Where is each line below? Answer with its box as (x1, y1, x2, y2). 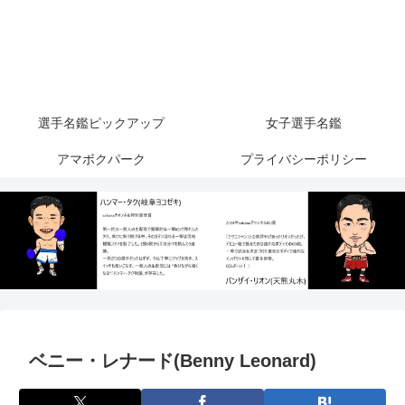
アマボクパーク (57, 152, 146, 167)
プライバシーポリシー (240, 152, 367, 167)
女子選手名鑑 (266, 116, 342, 131)
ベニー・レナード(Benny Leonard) (29, 351, 316, 372)
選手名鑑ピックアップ (38, 116, 165, 131)
